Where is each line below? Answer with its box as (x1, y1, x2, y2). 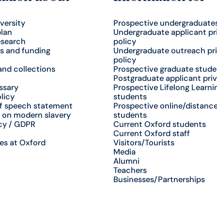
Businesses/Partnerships (113, 174, 205, 185)
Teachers (113, 165, 147, 175)
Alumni (113, 155, 139, 166)
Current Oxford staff (113, 128, 190, 139)
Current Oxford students (113, 119, 206, 129)
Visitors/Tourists (113, 137, 174, 148)
